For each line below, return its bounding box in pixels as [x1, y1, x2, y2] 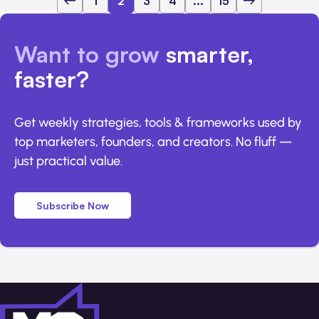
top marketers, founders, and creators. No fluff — [14, 133, 292, 150]
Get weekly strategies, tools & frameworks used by [14, 114, 302, 130]
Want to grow [14, 39, 166, 68]
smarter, [166, 39, 253, 68]
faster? [14, 64, 89, 93]
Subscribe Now [36, 199, 109, 211]
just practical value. [14, 152, 122, 169]
